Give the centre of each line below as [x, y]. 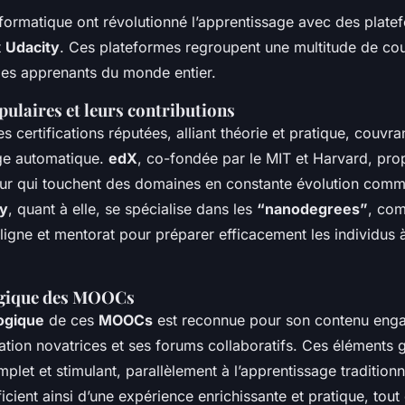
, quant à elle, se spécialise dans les [132, 208]
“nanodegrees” [312, 208]
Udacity [33, 47]
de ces [71, 320]
